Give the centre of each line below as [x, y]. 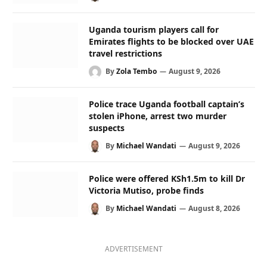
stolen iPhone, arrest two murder [158, 116]
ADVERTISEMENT [134, 249]
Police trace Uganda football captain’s [167, 104]
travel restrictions [125, 53]
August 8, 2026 [214, 209]
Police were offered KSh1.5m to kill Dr [167, 179]
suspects [107, 128]
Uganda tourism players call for [154, 29]
